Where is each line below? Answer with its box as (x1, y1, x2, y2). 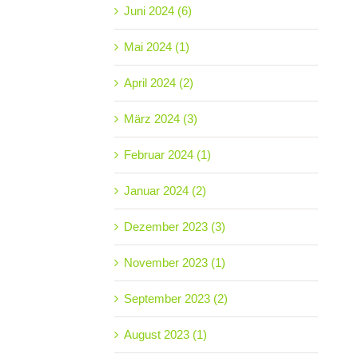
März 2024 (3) (123, 111, 197, 125)
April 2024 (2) (123, 75, 193, 89)
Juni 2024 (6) (123, 3, 192, 18)
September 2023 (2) (123, 291, 228, 305)
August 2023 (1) (123, 327, 207, 341)
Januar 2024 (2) (123, 183, 206, 197)
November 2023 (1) (123, 255, 225, 269)
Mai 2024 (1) (123, 39, 189, 54)
